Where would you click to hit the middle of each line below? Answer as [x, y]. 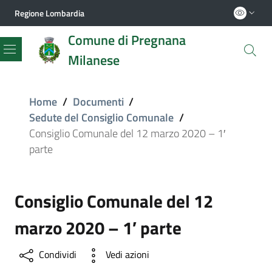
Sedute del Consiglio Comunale [101, 118]
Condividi [58, 255]
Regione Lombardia [49, 13]
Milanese [94, 60]
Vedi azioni [127, 255]
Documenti [98, 102]
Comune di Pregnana [127, 40]
